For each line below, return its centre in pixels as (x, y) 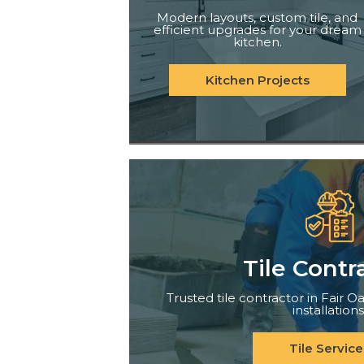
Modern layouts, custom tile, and (258, 17)
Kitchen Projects (257, 80)
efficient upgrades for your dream (257, 29)
